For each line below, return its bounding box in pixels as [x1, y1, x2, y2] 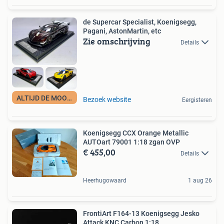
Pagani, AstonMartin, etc [83, 26, 161, 35]
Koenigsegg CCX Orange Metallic [83, 128, 188, 137]
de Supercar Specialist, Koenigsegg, [83, 17, 196, 26]
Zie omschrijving [83, 34, 150, 48]
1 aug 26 [188, 177, 212, 184]
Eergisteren [182, 96, 212, 103]
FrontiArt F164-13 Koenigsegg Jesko [83, 209, 199, 218]
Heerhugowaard [83, 177, 126, 184]
